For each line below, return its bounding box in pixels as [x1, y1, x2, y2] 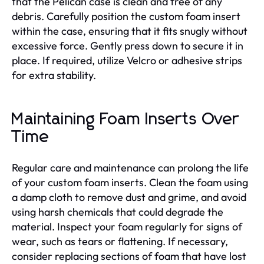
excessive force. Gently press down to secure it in [12, 38, 243, 52]
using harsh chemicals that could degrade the [12, 204, 223, 219]
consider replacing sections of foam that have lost [12, 249, 246, 263]
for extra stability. [12, 68, 96, 82]
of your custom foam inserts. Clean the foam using [12, 175, 248, 189]
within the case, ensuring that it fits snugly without [12, 24, 247, 38]
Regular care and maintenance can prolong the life [12, 160, 249, 174]
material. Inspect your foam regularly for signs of [12, 219, 242, 233]
